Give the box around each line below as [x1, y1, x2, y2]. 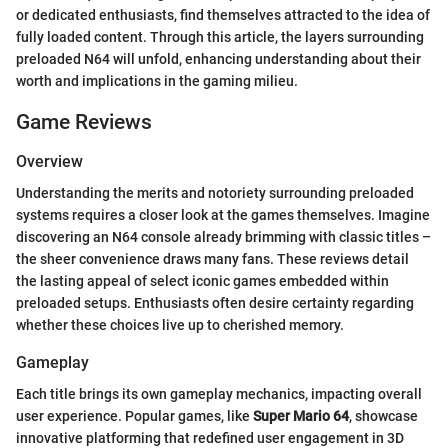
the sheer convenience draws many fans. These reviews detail [16, 251, 409, 268]
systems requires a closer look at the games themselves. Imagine [16, 207, 430, 224]
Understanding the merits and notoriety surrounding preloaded [16, 185, 414, 202]
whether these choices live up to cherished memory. [16, 317, 344, 334]
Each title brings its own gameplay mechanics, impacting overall [16, 386, 422, 403]
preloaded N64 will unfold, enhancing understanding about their [16, 50, 421, 67]
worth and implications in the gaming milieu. [16, 72, 298, 89]
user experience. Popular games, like [16, 408, 253, 425]
